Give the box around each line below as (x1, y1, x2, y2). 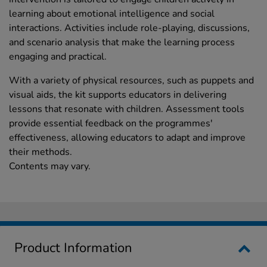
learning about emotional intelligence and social (9, 7, 215, 21)
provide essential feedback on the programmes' (9, 117, 213, 131)
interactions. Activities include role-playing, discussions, (9, 21, 250, 35)
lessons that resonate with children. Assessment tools (9, 103, 244, 116)
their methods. (9, 145, 72, 159)
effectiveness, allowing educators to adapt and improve (9, 131, 246, 145)
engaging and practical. (9, 50, 107, 64)
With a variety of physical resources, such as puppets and (9, 74, 254, 88)
